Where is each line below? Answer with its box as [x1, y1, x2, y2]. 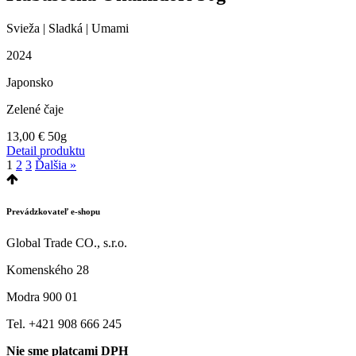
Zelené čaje [6, 103, 64, 117]
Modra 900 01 [6, 290, 78, 304]
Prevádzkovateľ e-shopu [6, 207, 100, 217]
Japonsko [6, 75, 53, 90]
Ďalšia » [35, 158, 76, 172]
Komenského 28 [6, 263, 89, 277]
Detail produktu [6, 144, 85, 158]
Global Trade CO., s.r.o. [6, 236, 127, 250]
